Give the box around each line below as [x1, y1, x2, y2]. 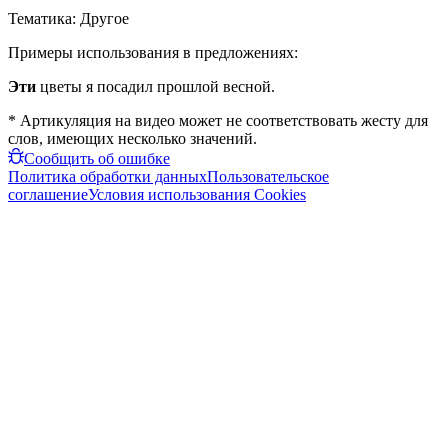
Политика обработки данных [8, 167, 207, 185]
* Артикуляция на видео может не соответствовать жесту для [8, 111, 428, 129]
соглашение [8, 185, 88, 203]
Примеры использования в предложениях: [8, 43, 298, 61]
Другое [80, 9, 129, 27]
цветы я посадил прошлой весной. [36, 77, 275, 95]
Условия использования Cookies [88, 185, 306, 203]
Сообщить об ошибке [24, 149, 170, 167]
